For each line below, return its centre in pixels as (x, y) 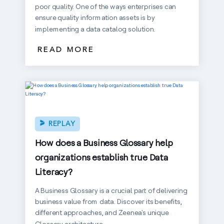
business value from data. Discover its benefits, (108, 201)
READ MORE (66, 50)
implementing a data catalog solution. (95, 29)
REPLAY (62, 124)
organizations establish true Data (101, 157)
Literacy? (54, 172)
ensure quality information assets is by (95, 17)
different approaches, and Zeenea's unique (102, 212)
